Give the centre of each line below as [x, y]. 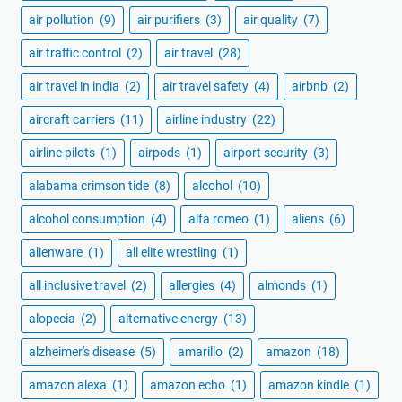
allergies [193, 285]
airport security [267, 152]
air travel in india [75, 86]
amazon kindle [310, 385]
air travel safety [207, 86]
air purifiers [170, 19]
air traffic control [76, 52]
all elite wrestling [173, 252]
